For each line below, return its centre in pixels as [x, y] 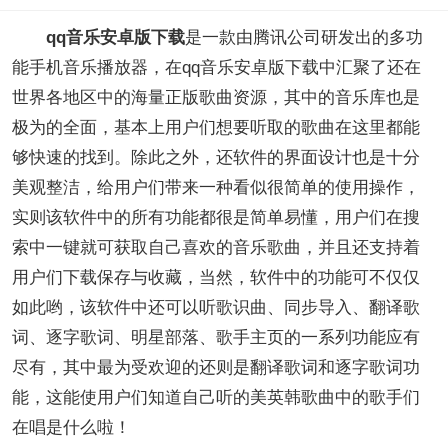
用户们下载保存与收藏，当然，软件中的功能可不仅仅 [215, 277]
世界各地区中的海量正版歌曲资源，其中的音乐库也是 [215, 97]
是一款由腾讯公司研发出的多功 [303, 37]
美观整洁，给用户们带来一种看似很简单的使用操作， [215, 187]
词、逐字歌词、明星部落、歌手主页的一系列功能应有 [215, 337]
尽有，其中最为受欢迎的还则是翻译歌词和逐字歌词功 [215, 367]
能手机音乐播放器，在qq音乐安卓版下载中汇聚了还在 [216, 67]
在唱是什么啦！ [71, 427]
